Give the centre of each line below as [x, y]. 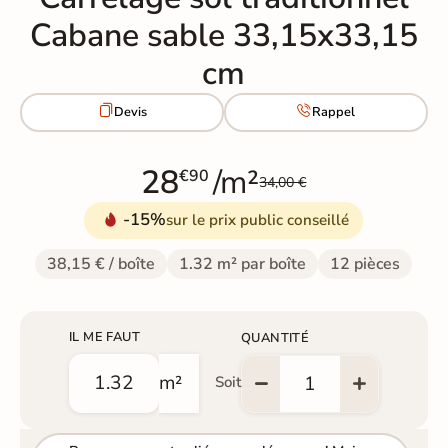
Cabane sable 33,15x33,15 [223, 35]
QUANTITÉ [275, 337]
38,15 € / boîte [101, 263]
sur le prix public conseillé [258, 219]
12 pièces [365, 263]
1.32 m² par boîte [243, 263]
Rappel [334, 112]
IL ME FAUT [104, 336]
